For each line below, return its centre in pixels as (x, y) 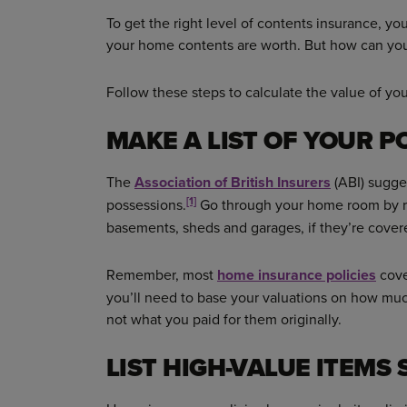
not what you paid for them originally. (224, 318)
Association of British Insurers (233, 182)
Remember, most (162, 274)
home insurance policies (297, 274)
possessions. (146, 204)
